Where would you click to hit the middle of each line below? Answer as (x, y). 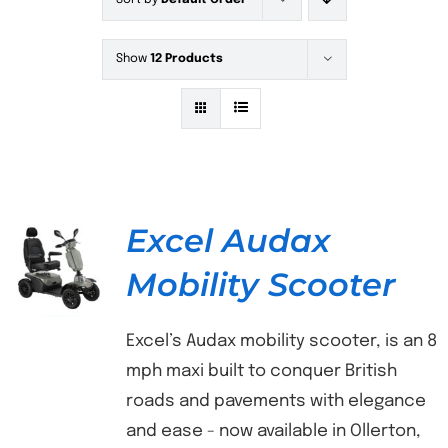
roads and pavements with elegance (275, 401)
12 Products (186, 59)
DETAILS (59, 271)
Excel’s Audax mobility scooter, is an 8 (281, 341)
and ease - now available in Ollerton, (273, 431)
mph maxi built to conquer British (261, 371)
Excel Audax (227, 240)
